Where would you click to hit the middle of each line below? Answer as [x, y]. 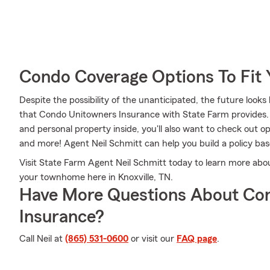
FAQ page [197, 239]
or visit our [152, 239]
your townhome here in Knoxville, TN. [96, 177]
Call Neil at [42, 239]
